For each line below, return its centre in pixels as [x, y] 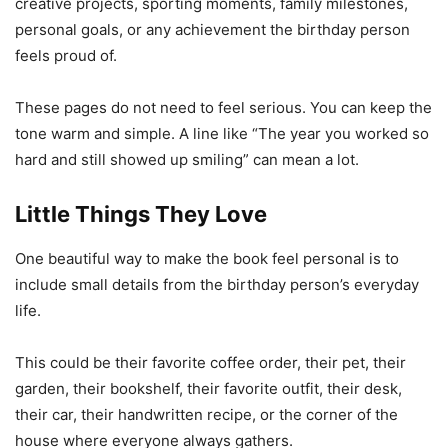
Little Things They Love [141, 213]
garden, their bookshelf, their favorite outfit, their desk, [208, 388]
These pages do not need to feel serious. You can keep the [223, 107]
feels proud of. [66, 55]
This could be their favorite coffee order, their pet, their [210, 362]
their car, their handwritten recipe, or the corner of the [206, 414]
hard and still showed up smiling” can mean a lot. [187, 159]
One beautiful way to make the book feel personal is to [207, 258]
